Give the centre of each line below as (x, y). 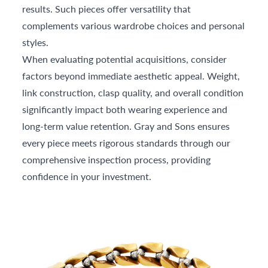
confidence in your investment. (87, 176)
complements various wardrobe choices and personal (134, 25)
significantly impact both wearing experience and (125, 109)
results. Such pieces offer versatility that (107, 8)
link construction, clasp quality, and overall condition (133, 92)
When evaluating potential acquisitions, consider (125, 59)
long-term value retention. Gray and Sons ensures (126, 126)
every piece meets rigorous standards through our (127, 142)
